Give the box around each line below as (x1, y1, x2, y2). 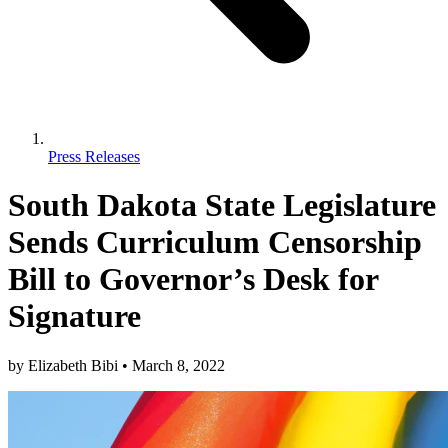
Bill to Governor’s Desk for (8, 261, 378, 298)
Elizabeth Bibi (28, 356, 122, 374)
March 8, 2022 (128, 356, 225, 374)
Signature (8, 298, 141, 335)
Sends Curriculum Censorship (8, 224, 422, 261)
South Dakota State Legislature (8, 187, 436, 224)
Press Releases (48, 147, 140, 165)
